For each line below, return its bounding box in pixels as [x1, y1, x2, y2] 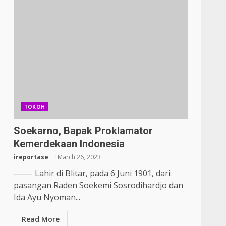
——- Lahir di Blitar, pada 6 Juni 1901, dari [14, 167, 171, 179]
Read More [22, 214, 60, 224]
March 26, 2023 [56, 153, 101, 161]
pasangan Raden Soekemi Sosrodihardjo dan [14, 180, 184, 191]
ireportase [14, 153, 49, 161]
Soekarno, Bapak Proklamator [14, 125, 153, 137]
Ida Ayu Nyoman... [14, 192, 81, 203]
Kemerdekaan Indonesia [14, 138, 125, 150]
